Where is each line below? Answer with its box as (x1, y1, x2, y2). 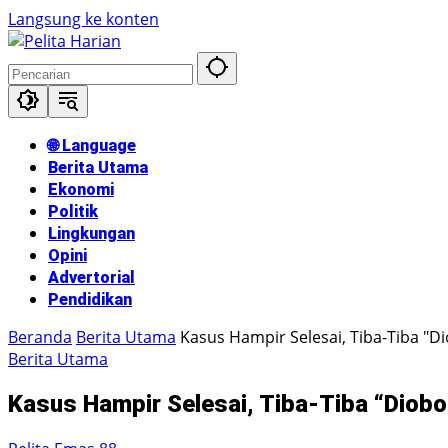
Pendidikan (48, 290, 132, 309)
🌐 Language (48, 136, 136, 155)
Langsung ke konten (8, 8, 159, 30)
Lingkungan (48, 224, 135, 243)
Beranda (8, 326, 72, 348)
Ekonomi (48, 180, 114, 199)
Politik (48, 202, 98, 221)
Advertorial (48, 268, 135, 287)
